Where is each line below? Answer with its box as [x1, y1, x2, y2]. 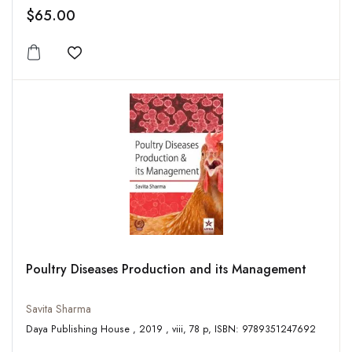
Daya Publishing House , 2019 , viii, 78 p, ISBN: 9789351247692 [214, 322, 316, 337]
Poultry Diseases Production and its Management [26, 260, 306, 279]
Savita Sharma [26, 301, 91, 317]
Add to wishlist [73, 52, 160, 73]
